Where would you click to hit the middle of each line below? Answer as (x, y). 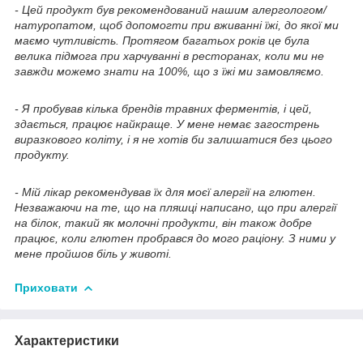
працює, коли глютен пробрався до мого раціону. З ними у (175, 238)
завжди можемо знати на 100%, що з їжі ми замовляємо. (169, 71)
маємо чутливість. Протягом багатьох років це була (162, 40)
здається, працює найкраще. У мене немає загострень (167, 124)
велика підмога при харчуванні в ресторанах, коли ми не (169, 56)
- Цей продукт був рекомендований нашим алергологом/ (171, 9)
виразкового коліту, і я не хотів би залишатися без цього (173, 139)
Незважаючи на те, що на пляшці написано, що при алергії (175, 207)
